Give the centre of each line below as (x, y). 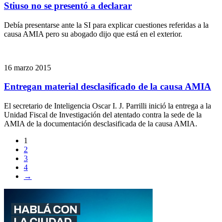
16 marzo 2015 (28, 67)
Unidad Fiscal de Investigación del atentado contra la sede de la (103, 115)
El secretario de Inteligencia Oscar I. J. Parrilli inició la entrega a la (108, 106)
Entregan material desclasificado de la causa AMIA (108, 87)
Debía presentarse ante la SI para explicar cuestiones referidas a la (106, 25)
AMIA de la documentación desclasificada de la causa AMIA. (101, 124)
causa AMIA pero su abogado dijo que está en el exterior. (93, 34)
